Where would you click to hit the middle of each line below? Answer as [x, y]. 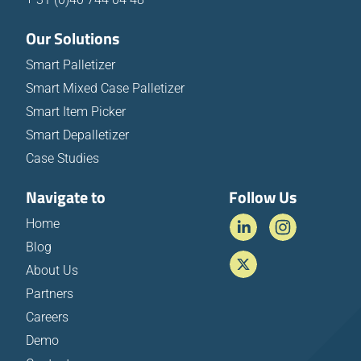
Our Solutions [73, 39]
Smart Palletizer [71, 65]
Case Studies [62, 159]
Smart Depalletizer [77, 135]
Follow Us [263, 197]
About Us [52, 271]
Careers [47, 317]
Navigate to [66, 197]
